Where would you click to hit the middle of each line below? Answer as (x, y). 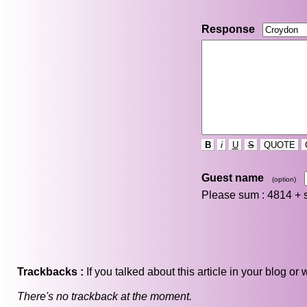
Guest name (232, 178)
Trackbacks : (50, 272)
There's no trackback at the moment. (105, 297)
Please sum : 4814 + (252, 195)
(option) (284, 180)
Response (228, 29)
